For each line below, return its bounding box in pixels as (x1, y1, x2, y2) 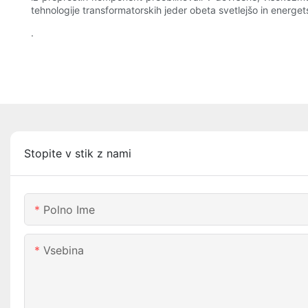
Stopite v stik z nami (24, 146, 131, 161)
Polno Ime (43, 203, 95, 217)
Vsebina (43, 243, 84, 258)
